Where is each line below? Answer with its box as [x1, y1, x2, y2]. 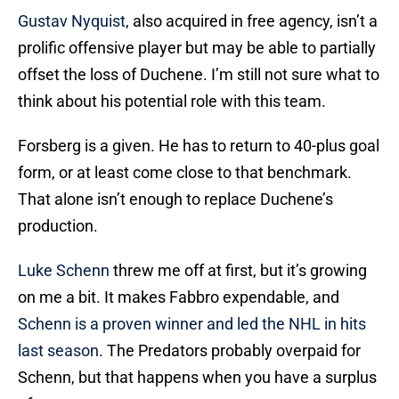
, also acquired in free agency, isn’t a [126, 12, 378, 31]
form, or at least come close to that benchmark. [18, 163, 352, 183]
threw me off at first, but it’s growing [110, 261, 367, 281]
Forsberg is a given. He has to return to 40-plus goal [18, 136, 379, 156]
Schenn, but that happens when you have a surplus [18, 368, 377, 387]
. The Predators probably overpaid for [99, 341, 361, 361]
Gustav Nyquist [18, 12, 126, 31]
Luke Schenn [18, 261, 110, 281]
